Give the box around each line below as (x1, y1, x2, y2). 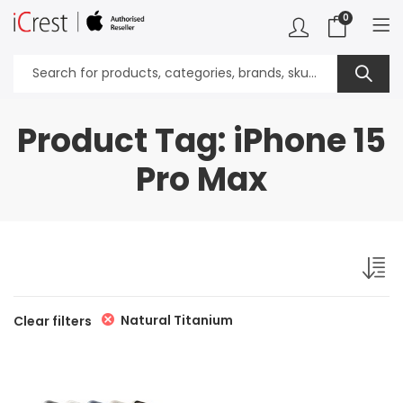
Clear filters (13, 311, 92, 330)
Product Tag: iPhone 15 (17, 118, 386, 164)
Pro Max (136, 157, 267, 202)
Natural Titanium (121, 311, 233, 329)
